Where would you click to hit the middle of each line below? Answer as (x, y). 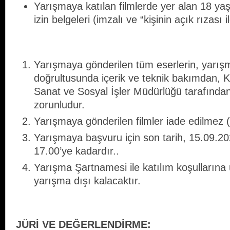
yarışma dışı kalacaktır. (87, 181)
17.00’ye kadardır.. (76, 151)
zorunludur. (59, 105)
